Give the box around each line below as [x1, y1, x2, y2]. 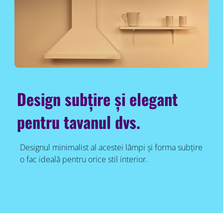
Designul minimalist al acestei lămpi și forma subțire [19, 142, 203, 153]
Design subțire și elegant [17, 87, 178, 111]
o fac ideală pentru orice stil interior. [19, 154, 148, 165]
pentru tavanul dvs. [17, 110, 141, 134]
